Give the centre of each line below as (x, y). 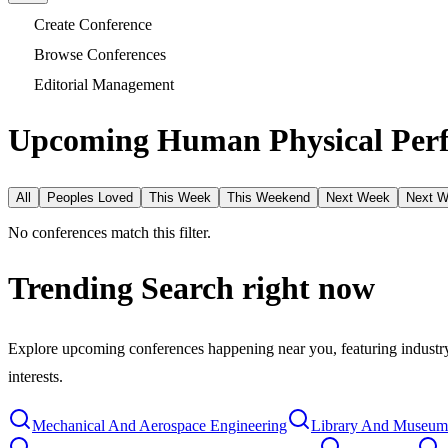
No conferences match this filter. (109, 232)
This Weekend (268, 197)
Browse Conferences (100, 54)
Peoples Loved (90, 197)
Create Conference (93, 24)
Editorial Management (104, 84)
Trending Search (121, 288)
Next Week (358, 197)
